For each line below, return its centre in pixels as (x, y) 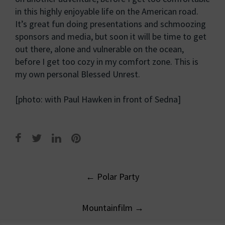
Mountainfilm (108, 208)
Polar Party (117, 177)
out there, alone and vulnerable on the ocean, (99, 49)
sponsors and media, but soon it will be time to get (111, 36)
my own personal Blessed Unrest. (78, 74)
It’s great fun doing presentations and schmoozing (110, 24)
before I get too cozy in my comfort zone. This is (107, 62)
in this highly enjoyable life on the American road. (107, 11)
